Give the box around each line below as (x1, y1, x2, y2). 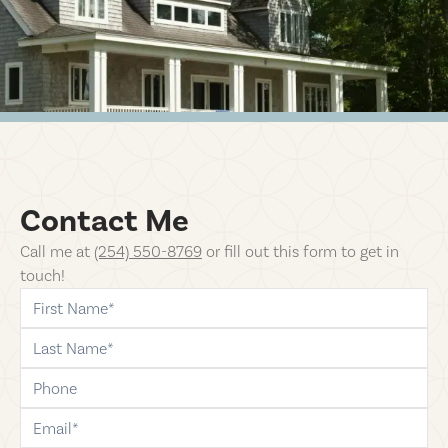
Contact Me (20, 201, 189, 241)
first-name (19, 285, 84, 303)
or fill (202, 242, 245, 262)
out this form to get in (245, 242, 399, 262)
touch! (20, 266, 65, 286)
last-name (19, 325, 81, 343)
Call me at (20, 242, 94, 262)
